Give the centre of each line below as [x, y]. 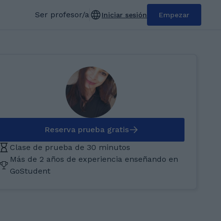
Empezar [174, 15]
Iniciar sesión [124, 15]
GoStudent [30, 171]
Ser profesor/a [62, 15]
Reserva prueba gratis [86, 129]
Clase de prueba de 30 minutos [70, 147]
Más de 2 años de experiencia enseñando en [94, 159]
